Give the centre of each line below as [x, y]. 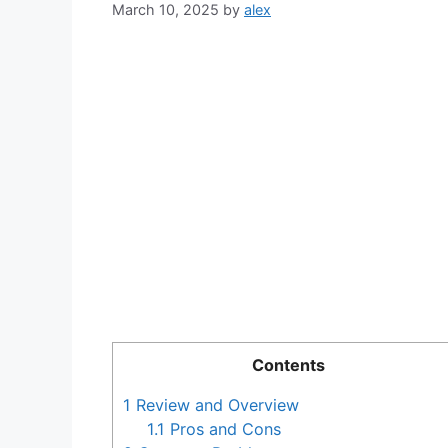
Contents [288, 365]
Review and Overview [215, 405]
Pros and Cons [223, 429]
